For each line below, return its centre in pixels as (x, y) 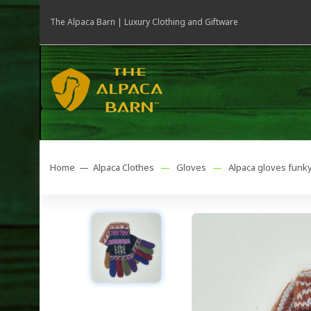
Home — (72, 167)
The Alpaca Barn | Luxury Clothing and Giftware (144, 22)
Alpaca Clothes (124, 167)
